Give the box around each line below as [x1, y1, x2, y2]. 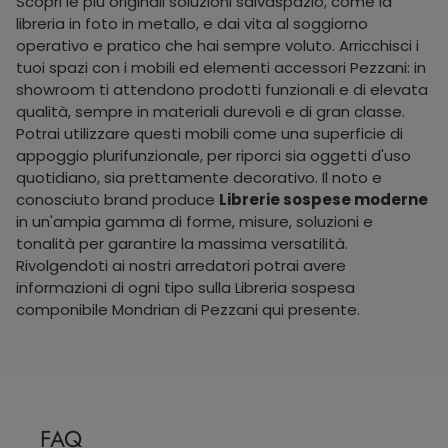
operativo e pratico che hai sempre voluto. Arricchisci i [16, 34, 419, 56]
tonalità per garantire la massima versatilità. [16, 232, 348, 254]
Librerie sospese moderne [219, 188, 428, 210]
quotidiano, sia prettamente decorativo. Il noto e [16, 166, 382, 188]
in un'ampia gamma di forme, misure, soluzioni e [16, 210, 373, 232]
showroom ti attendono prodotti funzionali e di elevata [16, 78, 428, 100]
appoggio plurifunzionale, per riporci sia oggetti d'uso [16, 144, 411, 166]
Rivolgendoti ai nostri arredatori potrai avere [16, 254, 346, 276]
